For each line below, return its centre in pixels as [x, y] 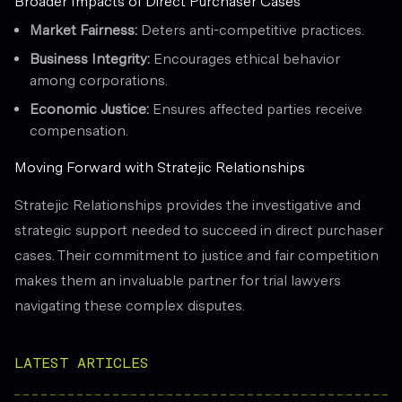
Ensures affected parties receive [256, 109]
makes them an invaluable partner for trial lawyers [178, 281]
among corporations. [99, 81]
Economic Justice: [89, 109]
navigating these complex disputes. [130, 306]
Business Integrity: [90, 59]
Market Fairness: [83, 31]
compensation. [79, 131]
